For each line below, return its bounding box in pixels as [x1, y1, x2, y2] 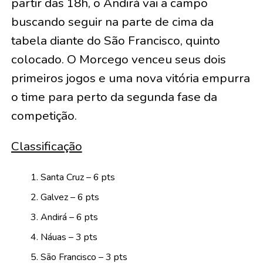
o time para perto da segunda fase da [11, 89, 217, 106]
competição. [11, 107, 77, 124]
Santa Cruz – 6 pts [40, 171, 115, 184]
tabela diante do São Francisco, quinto [11, 32, 220, 49]
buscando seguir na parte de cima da [11, 14, 214, 31]
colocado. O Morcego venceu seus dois [11, 51, 226, 68]
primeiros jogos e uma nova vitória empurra [11, 70, 250, 87]
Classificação [11, 138, 82, 155]
